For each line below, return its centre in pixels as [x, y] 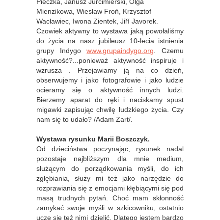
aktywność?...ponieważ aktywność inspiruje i [110, 60]
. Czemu [169, 50]
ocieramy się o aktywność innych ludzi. [110, 90]
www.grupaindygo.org [120, 50]
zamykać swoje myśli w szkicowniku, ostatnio [110, 207]
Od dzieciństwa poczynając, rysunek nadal [110, 149]
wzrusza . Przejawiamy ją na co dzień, [110, 70]
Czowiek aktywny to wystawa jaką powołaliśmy [110, 31]
